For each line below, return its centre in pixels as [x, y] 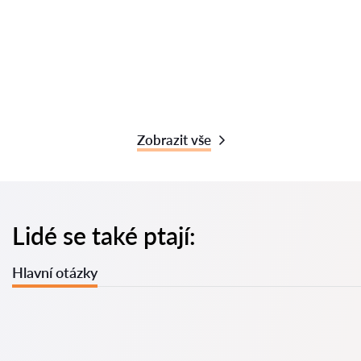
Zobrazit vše [174, 140]
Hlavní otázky [55, 273]
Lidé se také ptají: [104, 236]
